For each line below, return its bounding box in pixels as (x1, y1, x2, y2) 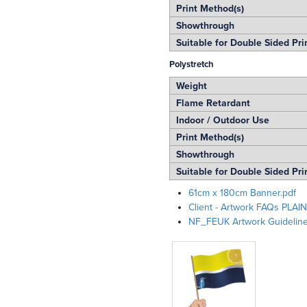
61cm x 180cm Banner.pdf (188, 186, 296, 199)
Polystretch (169, 58, 214, 70)
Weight (170, 79, 207, 92)
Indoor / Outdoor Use (170, 114, 269, 126)
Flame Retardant (170, 97, 250, 109)
